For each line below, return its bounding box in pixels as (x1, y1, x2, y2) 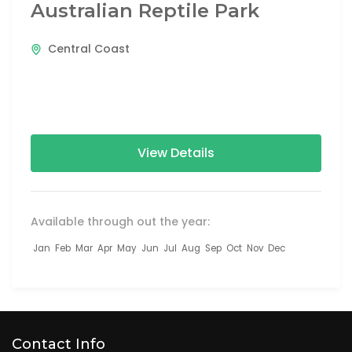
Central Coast (48, 41, 130, 57)
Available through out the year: (31, 214, 210, 230)
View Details (137, 144, 214, 163)
